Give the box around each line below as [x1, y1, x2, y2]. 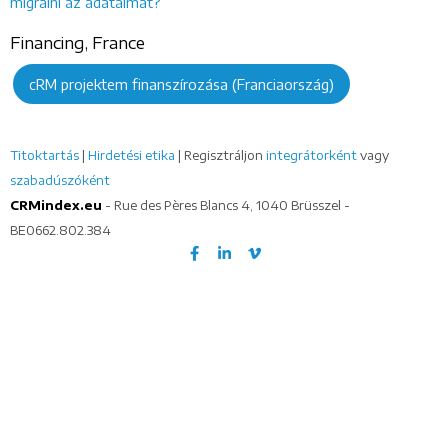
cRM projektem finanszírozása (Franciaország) [29, 74, 334, 93]
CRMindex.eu [10, 197, 102, 213]
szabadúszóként [10, 172, 110, 188]
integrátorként [266, 147, 357, 163]
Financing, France [10, 32, 145, 53]
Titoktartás [10, 147, 82, 163]
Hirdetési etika [88, 147, 175, 163]
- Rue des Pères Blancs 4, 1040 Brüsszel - [102, 197, 350, 213]
